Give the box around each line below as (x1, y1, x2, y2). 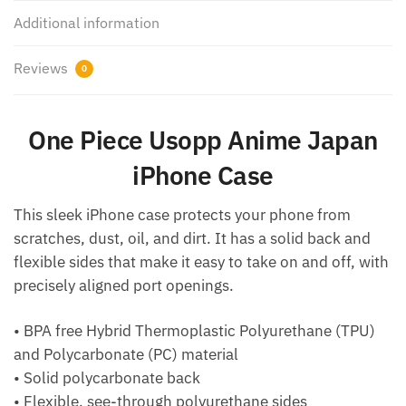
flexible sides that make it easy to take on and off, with (14, 252, 389, 272)
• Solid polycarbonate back (14, 368, 200, 389)
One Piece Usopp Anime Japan (28, 122, 378, 157)
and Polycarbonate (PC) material (14, 344, 238, 365)
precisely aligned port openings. (14, 275, 234, 295)
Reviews (14, 58, 72, 77)
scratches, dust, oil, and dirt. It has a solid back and (14, 228, 371, 248)
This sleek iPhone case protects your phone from (14, 205, 351, 225)
